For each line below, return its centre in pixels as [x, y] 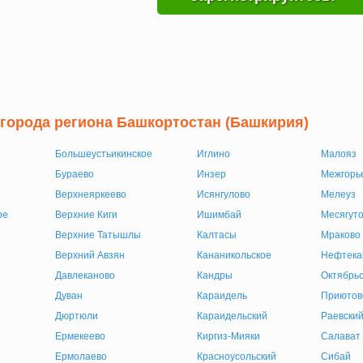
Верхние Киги [86, 215]
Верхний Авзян [90, 255]
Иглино [213, 154]
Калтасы [216, 235]
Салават [340, 336]
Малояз [338, 154]
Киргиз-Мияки [228, 336]
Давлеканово [85, 275]
